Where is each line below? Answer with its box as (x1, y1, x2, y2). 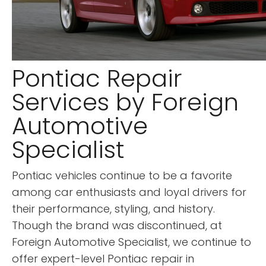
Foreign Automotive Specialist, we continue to (12, 234, 251, 249)
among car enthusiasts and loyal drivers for (12, 184, 246, 199)
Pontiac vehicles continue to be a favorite (12, 167, 232, 183)
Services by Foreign (12, 85, 239, 119)
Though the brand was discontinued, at (12, 217, 222, 233)
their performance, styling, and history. (12, 201, 215, 216)
